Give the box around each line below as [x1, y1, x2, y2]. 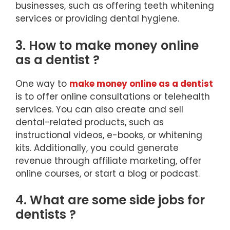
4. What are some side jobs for [15, 191, 205, 209]
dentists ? [15, 206, 76, 223]
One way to [15, 77, 69, 90]
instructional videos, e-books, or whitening [15, 128, 202, 141]
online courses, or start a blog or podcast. [15, 167, 200, 180]
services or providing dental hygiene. [15, 12, 182, 25]
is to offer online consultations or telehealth [15, 90, 210, 103]
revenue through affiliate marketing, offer [15, 154, 201, 167]
